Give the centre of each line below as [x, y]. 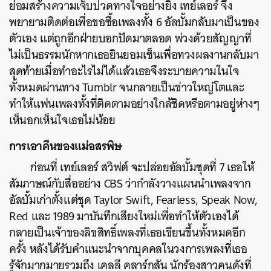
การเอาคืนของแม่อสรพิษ [66, 146]
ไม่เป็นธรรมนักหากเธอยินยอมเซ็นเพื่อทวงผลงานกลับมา [134, 55]
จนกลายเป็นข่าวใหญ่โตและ [180, 87]
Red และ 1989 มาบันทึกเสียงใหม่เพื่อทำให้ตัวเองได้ [124, 216]
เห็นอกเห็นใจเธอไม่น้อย [62, 120]
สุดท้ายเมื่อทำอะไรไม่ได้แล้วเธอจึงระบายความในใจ [124, 71]
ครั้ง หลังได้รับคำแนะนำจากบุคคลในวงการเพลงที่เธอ [128, 249]
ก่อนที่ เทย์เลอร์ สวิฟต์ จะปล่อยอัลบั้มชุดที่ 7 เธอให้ [142, 167]
